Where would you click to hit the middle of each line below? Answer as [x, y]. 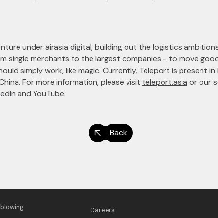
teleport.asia [165, 82]
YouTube [49, 94]
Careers [102, 210]
